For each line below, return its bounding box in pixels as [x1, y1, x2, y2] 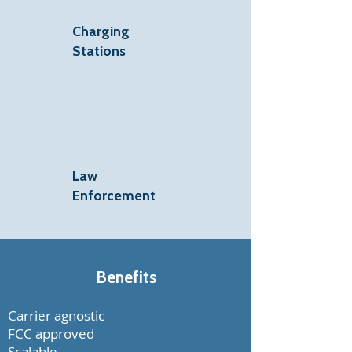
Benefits [95, 267, 156, 287]
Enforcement [72, 187, 156, 204]
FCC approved [8, 324, 94, 343]
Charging [72, 23, 130, 40]
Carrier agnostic [8, 306, 104, 324]
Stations [72, 42, 126, 60]
